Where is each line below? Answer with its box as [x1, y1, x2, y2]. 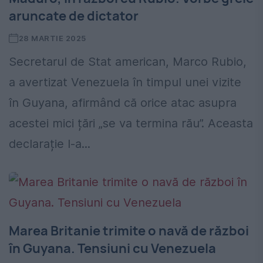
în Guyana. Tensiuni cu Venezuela [9, 240, 216, 258]
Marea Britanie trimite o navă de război [9, 222, 249, 240]
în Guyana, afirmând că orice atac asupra [9, 96, 237, 110]
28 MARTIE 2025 [18, 33, 86, 43]
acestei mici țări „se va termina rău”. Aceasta [9, 116, 253, 131]
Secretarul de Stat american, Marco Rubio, [9, 55, 247, 69]
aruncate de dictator [9, 7, 139, 25]
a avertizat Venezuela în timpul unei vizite [9, 75, 241, 90]
